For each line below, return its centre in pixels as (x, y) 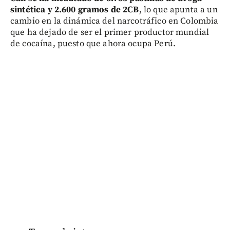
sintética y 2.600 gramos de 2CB (75, 10)
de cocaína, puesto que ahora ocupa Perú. (93, 44)
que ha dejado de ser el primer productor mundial (110, 32)
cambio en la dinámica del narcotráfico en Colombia (114, 21)
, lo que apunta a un (178, 10)
